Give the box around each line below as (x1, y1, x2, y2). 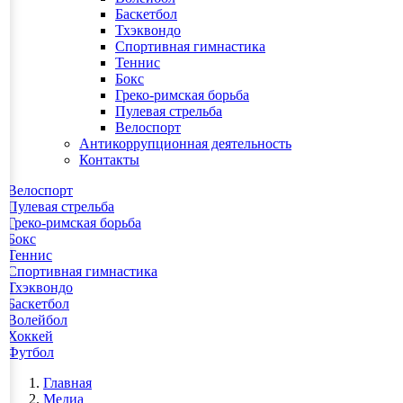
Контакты (79, 152, 139, 168)
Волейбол (7, 312, 67, 328)
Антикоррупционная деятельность (79, 136, 291, 152)
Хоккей (7, 328, 53, 345)
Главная (43, 375, 92, 391)
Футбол (7, 345, 54, 361)
